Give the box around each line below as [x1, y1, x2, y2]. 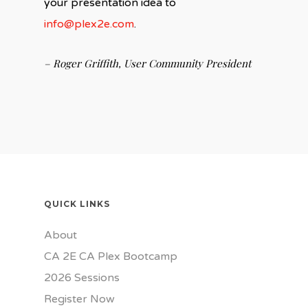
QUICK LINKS [44, 199, 110, 209]
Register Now [44, 292, 115, 306]
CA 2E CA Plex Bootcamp [44, 250, 177, 263]
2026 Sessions [44, 271, 120, 285]
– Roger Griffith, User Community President [44, 56, 252, 70]
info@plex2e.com [44, 16, 135, 31]
